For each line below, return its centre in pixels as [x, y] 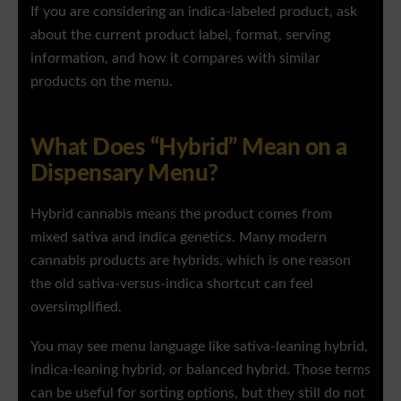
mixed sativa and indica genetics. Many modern [179, 238]
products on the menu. [102, 82]
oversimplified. [76, 308]
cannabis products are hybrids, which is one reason [191, 261]
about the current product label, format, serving [180, 36]
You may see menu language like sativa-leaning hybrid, [199, 347]
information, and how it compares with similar [175, 59]
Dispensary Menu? [124, 174]
